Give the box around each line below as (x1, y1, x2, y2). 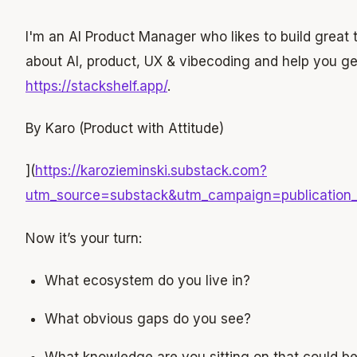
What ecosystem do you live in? (45, 273, 250, 289)
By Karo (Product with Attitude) (25, 120, 224, 136)
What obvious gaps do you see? (45, 311, 251, 328)
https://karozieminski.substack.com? (35, 163, 267, 179)
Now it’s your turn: (25, 229, 142, 246)
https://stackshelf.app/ (25, 77, 167, 94)
